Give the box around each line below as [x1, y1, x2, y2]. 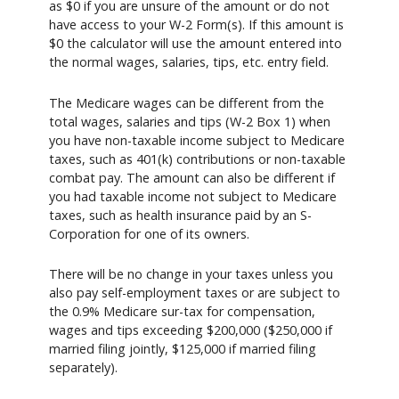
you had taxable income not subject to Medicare [49, 187, 337, 205]
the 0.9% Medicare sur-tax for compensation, [49, 303, 315, 321]
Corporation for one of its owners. [49, 224, 249, 242]
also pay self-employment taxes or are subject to [49, 284, 340, 302]
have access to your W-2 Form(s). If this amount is [49, 16, 344, 34]
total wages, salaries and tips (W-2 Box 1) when [49, 112, 330, 130]
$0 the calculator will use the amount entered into [49, 35, 342, 53]
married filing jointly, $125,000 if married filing [49, 340, 316, 358]
